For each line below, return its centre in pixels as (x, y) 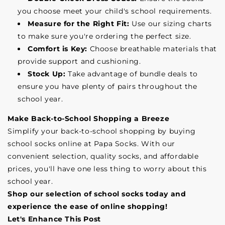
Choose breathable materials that (153, 49)
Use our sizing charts (172, 24)
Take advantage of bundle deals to (133, 74)
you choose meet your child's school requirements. (115, 11)
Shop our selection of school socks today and (97, 194)
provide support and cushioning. (79, 61)
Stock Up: (47, 74)
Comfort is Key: (58, 49)
